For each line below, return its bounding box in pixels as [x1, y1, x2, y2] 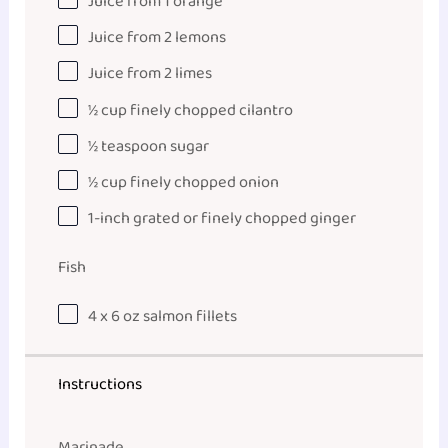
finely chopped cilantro [127, 96, 294, 124]
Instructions [58, 370, 143, 398]
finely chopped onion [127, 169, 280, 197]
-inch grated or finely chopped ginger [94, 205, 357, 233]
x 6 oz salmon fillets [97, 302, 238, 330]
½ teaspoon [88, 132, 168, 160]
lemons [172, 24, 227, 52]
